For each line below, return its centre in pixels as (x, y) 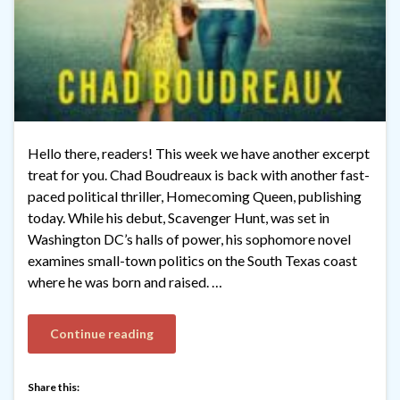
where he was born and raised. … (125, 282)
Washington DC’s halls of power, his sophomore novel (189, 239)
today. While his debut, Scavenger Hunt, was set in (179, 218)
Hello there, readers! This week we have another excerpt (199, 154)
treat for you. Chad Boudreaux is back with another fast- (199, 175)
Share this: (54, 387)
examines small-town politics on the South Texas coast (192, 261)
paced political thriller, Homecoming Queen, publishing (195, 196)
